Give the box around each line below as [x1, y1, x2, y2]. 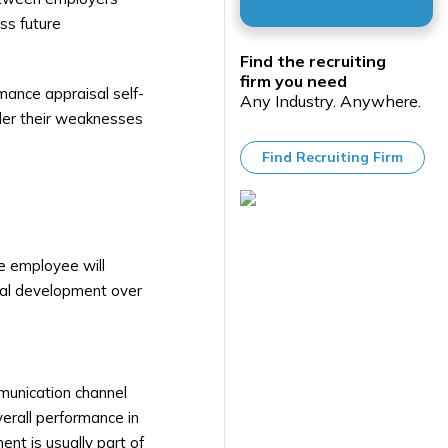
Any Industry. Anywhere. [240, 91, 421, 112]
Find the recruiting [240, 51, 386, 72]
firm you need [240, 71, 347, 92]
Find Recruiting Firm [261, 148, 403, 167]
